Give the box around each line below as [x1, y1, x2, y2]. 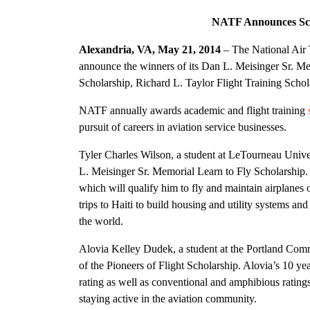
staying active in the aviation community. [79, 292, 257, 304]
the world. [79, 215, 123, 227]
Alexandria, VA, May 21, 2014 [79, 43, 221, 55]
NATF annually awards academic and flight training [79, 104, 308, 116]
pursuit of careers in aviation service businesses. [79, 120, 286, 133]
